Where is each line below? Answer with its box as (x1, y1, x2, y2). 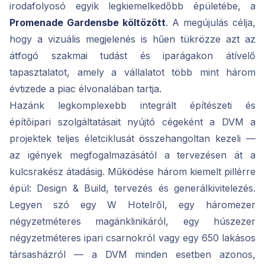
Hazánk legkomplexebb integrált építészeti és (9, 99, 256, 112)
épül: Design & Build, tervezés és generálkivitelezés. (9, 182, 256, 195)
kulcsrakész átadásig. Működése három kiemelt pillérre (9, 166, 256, 178)
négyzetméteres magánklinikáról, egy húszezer (9, 215, 256, 228)
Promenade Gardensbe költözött (9, 17, 166, 29)
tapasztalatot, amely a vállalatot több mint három (9, 66, 256, 79)
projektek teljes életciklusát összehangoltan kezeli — (9, 132, 256, 145)
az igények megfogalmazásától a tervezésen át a (9, 149, 256, 161)
